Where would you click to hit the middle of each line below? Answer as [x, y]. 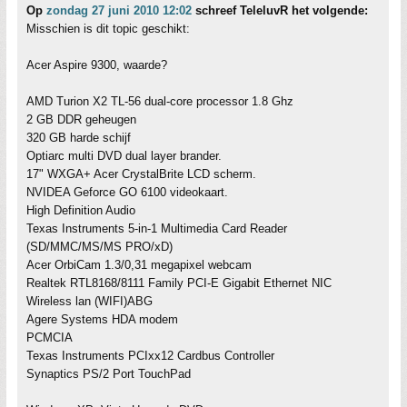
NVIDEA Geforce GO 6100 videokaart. [127, 192]
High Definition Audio [81, 210]
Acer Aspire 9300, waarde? [97, 65]
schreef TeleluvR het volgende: [280, 10]
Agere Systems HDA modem [102, 319]
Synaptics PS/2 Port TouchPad [109, 374]
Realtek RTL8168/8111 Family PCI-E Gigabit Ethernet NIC [179, 283]
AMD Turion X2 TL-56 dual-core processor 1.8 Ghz [160, 101]
